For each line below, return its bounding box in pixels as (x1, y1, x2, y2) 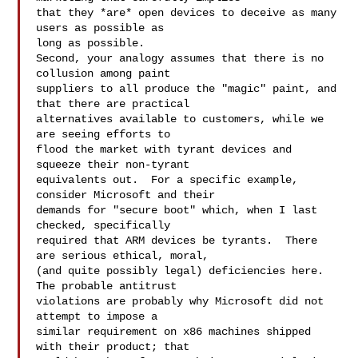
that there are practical (36, 97, 197, 110)
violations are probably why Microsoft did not (36, 295, 324, 308)
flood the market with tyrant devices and (36, 143, 292, 156)
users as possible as (36, 22, 171, 34)
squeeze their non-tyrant (36, 158, 197, 171)
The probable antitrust (36, 280, 184, 292)
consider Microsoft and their (36, 189, 222, 201)
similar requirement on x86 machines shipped (36, 325, 312, 338)
